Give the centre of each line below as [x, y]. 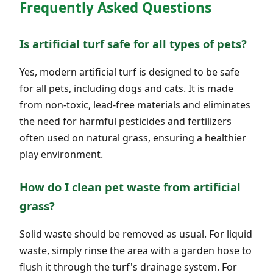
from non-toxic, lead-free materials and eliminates [135, 105]
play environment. [61, 154]
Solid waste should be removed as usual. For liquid [136, 234]
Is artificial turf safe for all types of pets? [133, 43]
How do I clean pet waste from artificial [130, 186]
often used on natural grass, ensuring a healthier [133, 137]
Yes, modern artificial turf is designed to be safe [129, 72]
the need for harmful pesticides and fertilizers [126, 121]
